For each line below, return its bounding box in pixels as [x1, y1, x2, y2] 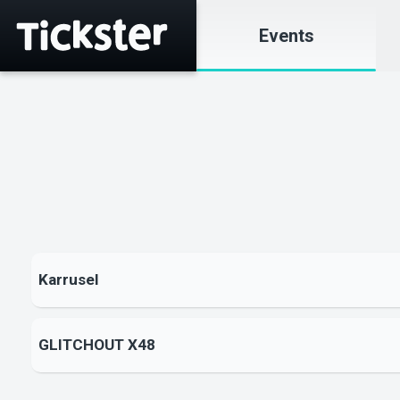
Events [258, 25, 314, 46]
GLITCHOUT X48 [37, 336, 155, 354]
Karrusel [37, 271, 98, 289]
